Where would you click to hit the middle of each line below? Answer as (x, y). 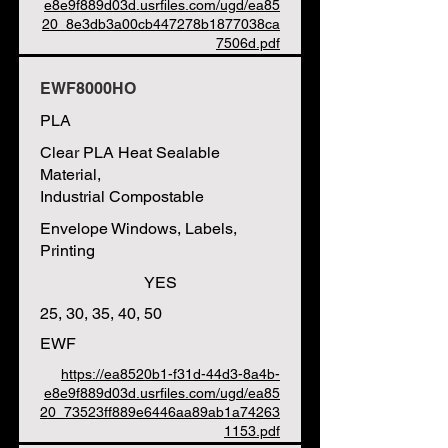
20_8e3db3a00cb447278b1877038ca (161, 24)
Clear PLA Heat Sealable (130, 152)
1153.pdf (252, 431)
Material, (70, 174)
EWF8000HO (88, 88)
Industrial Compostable (122, 196)
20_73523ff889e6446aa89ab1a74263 (160, 412)
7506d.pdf (248, 43)
